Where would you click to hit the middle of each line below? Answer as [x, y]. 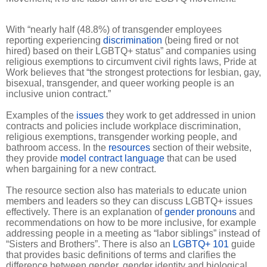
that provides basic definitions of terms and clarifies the [121, 255]
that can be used [201, 159]
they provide [33, 159]
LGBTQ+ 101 [201, 244]
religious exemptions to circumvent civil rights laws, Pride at [131, 62]
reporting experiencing [55, 41]
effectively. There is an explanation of [85, 212]
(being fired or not [200, 41]
